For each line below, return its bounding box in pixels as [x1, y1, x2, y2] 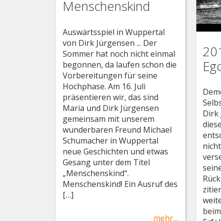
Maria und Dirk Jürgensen [62, 102, 159, 113]
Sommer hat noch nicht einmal [62, 48, 175, 59]
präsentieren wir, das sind [62, 91, 158, 103]
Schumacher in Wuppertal [62, 135, 158, 146]
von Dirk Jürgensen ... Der [62, 37, 157, 48]
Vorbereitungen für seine [62, 70, 157, 81]
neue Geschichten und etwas [62, 146, 168, 157]
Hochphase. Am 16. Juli [62, 80, 146, 92]
